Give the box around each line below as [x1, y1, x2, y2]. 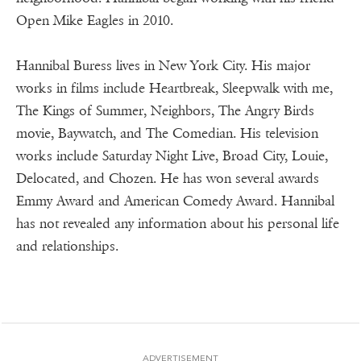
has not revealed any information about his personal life [16, 215, 339, 233]
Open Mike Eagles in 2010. [16, 12, 173, 30]
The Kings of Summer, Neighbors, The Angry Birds [16, 102, 314, 120]
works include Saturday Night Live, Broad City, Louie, [16, 147, 328, 165]
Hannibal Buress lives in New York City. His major [16, 57, 310, 75]
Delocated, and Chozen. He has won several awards [16, 170, 319, 188]
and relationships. [16, 238, 126, 255]
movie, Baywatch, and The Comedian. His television [16, 125, 318, 143]
